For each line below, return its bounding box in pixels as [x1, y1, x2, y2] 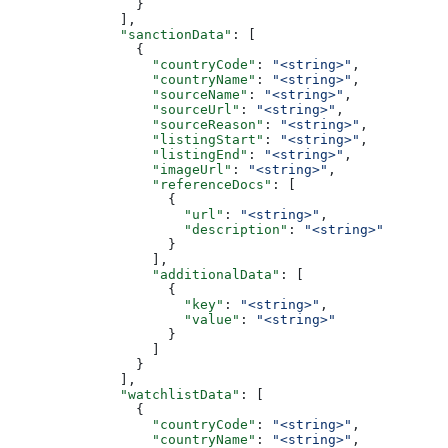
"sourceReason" [8, 116, 264, 132]
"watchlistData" [8, 386, 240, 402]
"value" [8, 311, 240, 327]
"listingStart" [8, 131, 264, 147]
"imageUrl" [8, 161, 232, 177]
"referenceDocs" [8, 176, 272, 192]
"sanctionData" [8, 26, 232, 42]
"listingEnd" [8, 146, 248, 162]
